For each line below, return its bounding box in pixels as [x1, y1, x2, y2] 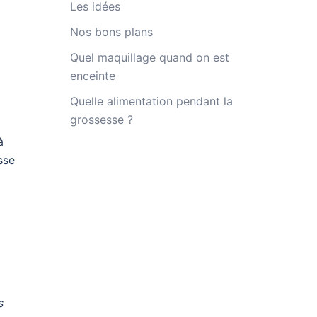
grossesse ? [69, 112, 133, 127]
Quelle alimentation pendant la [69, 93, 233, 108]
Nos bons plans [69, 24, 153, 39]
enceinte [69, 68, 115, 83]
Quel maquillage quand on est [69, 50, 229, 64]
